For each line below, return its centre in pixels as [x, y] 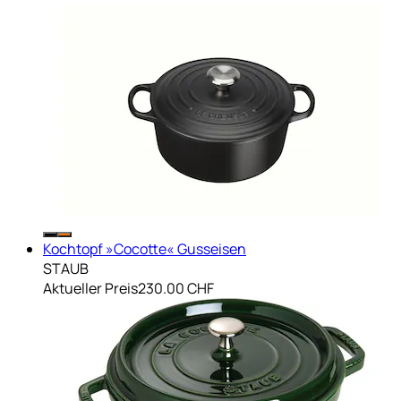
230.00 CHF [176, 288]
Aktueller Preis [90, 288]
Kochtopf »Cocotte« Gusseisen [145, 248]
